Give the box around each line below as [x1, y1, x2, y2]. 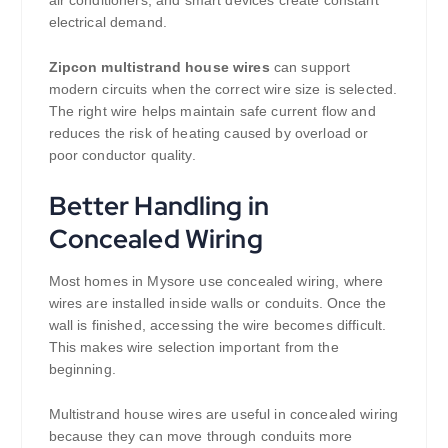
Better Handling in [48, 188, 270, 224]
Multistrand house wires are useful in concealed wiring [48, 406, 399, 423]
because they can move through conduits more [48, 428, 353, 445]
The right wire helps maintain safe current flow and [48, 103, 376, 120]
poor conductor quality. [48, 147, 196, 164]
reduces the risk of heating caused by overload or [48, 125, 369, 142]
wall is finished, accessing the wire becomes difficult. [48, 317, 387, 334]
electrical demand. [48, 14, 168, 31]
